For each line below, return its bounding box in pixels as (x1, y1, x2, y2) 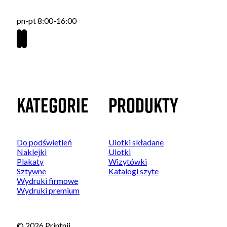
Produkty (108, 90, 178, 119)
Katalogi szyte (108, 166, 159, 176)
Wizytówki (108, 156, 147, 166)
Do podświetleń (17, 137, 72, 147)
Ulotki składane (108, 137, 164, 147)
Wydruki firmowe (17, 175, 78, 185)
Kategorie (17, 90, 89, 119)
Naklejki (17, 146, 47, 157)
